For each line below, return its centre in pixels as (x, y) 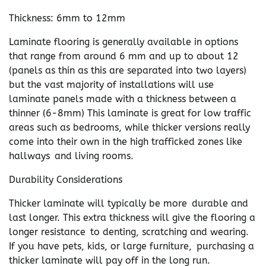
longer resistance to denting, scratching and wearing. (129, 232)
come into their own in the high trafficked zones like (126, 142)
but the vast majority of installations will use (111, 85)
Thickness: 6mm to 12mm (67, 18)
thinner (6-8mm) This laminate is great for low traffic (130, 113)
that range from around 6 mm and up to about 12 (124, 56)
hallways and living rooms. (71, 156)
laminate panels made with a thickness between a (123, 99)
